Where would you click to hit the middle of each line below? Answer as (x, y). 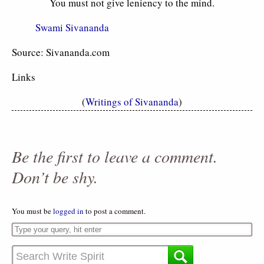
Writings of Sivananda (132, 101)
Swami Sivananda (72, 27)
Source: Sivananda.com (61, 52)
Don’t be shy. (55, 176)
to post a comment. (115, 211)
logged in (68, 211)
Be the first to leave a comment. (115, 156)
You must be (32, 211)
